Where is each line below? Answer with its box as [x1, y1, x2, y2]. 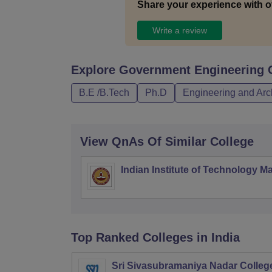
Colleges [143, 231, 193, 244]
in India [197, 231, 240, 244]
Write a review [152, 25, 207, 35]
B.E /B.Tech [79, 87, 129, 98]
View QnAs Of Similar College [80, 135, 254, 148]
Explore [71, 63, 119, 76]
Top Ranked [71, 231, 139, 244]
